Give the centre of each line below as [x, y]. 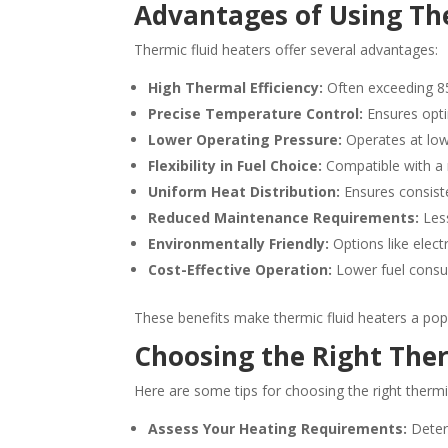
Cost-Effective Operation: [240, 269]
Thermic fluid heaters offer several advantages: [286, 49]
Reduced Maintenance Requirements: [284, 217]
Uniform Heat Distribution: [244, 191]
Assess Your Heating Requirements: [278, 428]
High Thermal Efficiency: [236, 87]
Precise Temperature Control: [256, 113]
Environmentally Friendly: [239, 243]
